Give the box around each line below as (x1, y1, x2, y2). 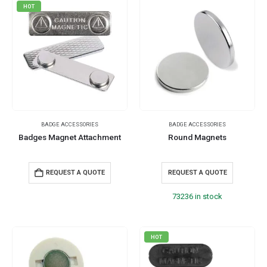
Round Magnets (168, 132, 226, 142)
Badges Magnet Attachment (18, 132, 121, 142)
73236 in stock (172, 192, 222, 201)
